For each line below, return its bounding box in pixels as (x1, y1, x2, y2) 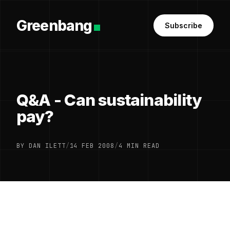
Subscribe (165, 21, 202, 30)
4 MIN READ (119, 142, 160, 150)
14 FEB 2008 (69, 142, 115, 150)
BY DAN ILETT (16, 142, 66, 150)
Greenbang (16, 16, 92, 34)
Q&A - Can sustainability (16, 90, 202, 110)
